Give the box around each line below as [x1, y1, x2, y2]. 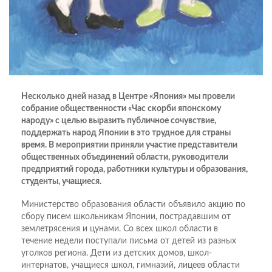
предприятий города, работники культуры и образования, [21, 165, 248, 174]
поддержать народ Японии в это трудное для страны [21, 128, 231, 137]
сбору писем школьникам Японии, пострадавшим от [21, 212, 231, 221]
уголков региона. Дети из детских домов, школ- [21, 248, 212, 257]
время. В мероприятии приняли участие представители [21, 140, 237, 149]
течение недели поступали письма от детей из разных [21, 236, 236, 245]
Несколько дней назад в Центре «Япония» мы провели [21, 92, 235, 101]
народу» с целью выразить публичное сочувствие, [21, 116, 216, 125]
